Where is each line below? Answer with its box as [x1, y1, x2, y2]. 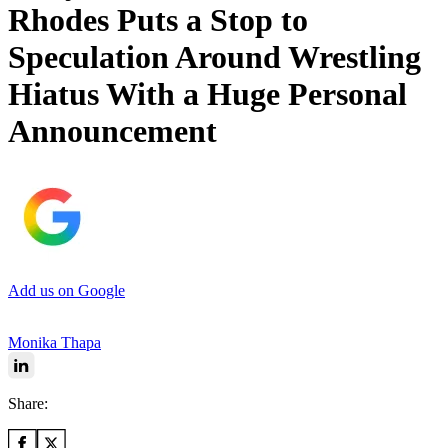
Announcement [8, 113, 217, 150]
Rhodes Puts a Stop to [8, 2, 308, 39]
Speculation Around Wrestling [8, 39, 421, 76]
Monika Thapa [8, 333, 101, 351]
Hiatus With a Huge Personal [8, 76, 407, 113]
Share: [8, 394, 48, 412]
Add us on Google [8, 281, 125, 299]
